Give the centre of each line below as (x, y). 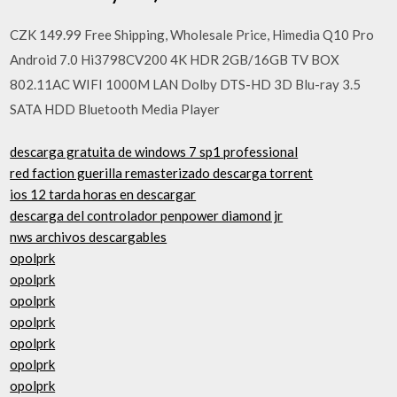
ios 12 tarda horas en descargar (103, 194)
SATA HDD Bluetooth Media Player (115, 109)
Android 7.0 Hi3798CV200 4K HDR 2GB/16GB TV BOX (175, 59)
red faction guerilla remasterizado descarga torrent (162, 173)
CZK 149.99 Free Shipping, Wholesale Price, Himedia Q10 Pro (192, 34)
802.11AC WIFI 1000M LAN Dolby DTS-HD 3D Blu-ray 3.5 (186, 84)
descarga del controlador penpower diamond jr (147, 215)
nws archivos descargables (89, 237)
